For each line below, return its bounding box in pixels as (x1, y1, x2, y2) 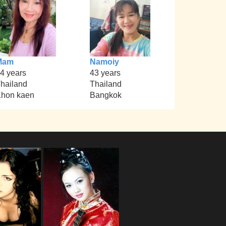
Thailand (89, 80, 122, 89)
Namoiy (89, 58, 119, 67)
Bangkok (89, 91, 122, 100)
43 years (89, 69, 121, 78)
